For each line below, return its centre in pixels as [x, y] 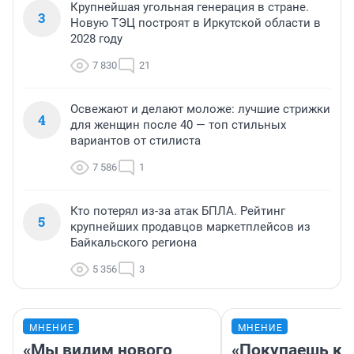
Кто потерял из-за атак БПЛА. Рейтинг [178, 211]
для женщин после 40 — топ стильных [178, 125]
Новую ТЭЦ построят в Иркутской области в [196, 23]
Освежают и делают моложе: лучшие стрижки [200, 109]
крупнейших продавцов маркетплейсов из [190, 227]
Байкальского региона [134, 243]
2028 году [96, 39]
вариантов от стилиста [136, 141]
